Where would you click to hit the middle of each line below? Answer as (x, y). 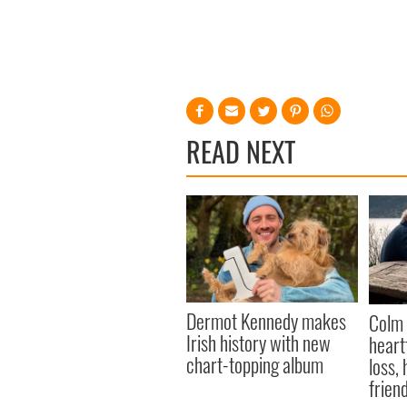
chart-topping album (255, 365)
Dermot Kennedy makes (266, 321)
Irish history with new (258, 343)
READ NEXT (241, 152)
